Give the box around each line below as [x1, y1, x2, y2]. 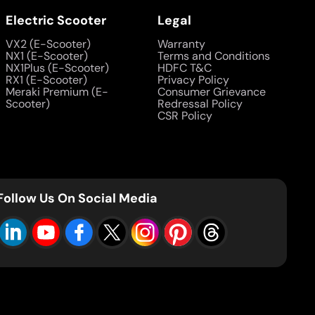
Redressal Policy [157, 96, 243, 111]
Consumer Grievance [157, 84, 266, 99]
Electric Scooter [6, 12, 106, 29]
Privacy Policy [157, 72, 229, 87]
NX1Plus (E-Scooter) [6, 60, 109, 75]
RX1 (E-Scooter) [6, 72, 87, 87]
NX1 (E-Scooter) [6, 49, 88, 63]
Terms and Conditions [157, 49, 270, 63]
